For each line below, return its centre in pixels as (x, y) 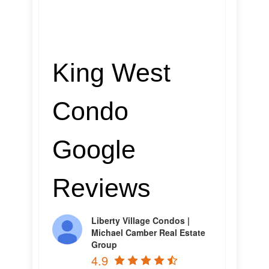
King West (111, 73)
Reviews (101, 188)
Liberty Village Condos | (141, 220)
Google (94, 150)
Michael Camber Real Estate (148, 232)
